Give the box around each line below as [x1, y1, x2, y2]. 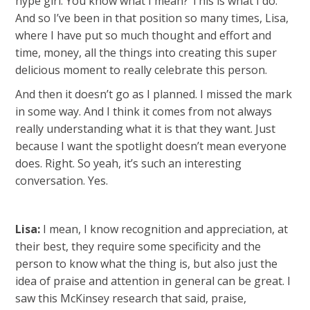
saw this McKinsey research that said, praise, [15, 291, 247, 306]
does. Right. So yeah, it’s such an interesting [15, 156, 242, 171]
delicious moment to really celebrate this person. [15, 62, 268, 77]
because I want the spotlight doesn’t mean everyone [15, 138, 287, 154]
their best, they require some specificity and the [15, 239, 262, 254]
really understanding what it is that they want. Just [15, 121, 276, 136]
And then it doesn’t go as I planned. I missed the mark [15, 86, 293, 102]
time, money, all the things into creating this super [15, 45, 277, 60]
